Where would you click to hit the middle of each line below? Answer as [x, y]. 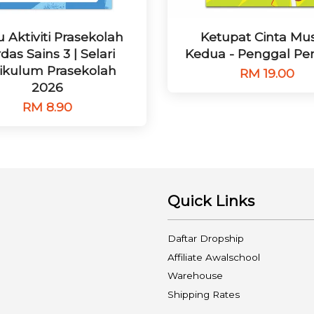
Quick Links [211, 201]
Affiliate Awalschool [214, 257]
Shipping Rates [204, 294]
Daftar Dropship [206, 239]
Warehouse [195, 276]
